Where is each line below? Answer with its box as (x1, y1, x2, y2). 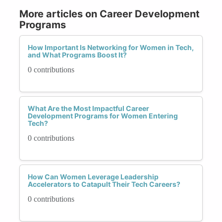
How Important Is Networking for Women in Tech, (28, 43, 194, 52)
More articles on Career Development (19, 7, 200, 20)
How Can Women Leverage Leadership (28, 172, 159, 181)
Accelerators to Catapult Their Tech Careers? (28, 179, 180, 188)
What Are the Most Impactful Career (28, 104, 149, 112)
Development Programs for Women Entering (28, 111, 178, 120)
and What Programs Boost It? (28, 50, 127, 59)
